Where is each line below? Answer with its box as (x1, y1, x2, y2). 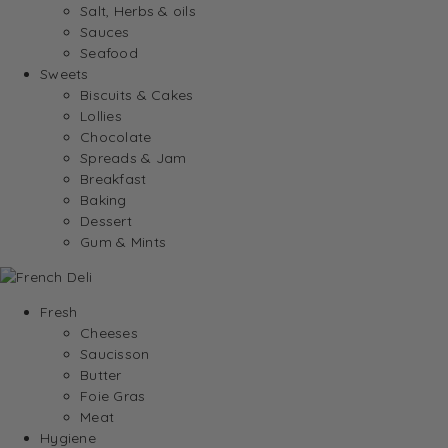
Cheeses (80, 323, 138, 342)
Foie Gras (80, 386, 146, 405)
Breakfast (80, 169, 147, 188)
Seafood (80, 43, 138, 62)
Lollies (80, 106, 122, 125)
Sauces (80, 22, 130, 41)
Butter (80, 365, 122, 384)
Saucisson (80, 344, 150, 363)
